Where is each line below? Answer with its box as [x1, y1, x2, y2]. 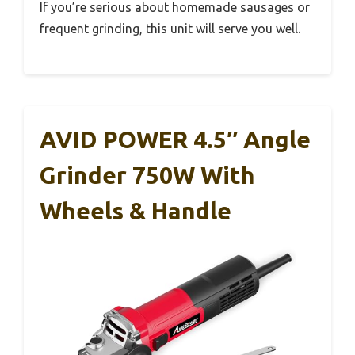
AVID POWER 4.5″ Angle [40, 125, 311, 153]
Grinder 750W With [40, 161, 255, 189]
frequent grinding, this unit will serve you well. [40, 21, 300, 36]
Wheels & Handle [40, 197, 231, 224]
